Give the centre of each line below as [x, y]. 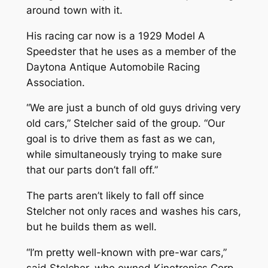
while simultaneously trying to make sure [124, 155]
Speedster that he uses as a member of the [131, 51]
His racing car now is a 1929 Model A [115, 36]
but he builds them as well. [91, 227]
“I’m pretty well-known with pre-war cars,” [126, 252]
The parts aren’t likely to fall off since [115, 196]
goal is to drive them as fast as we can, [121, 139]
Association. [55, 82]
